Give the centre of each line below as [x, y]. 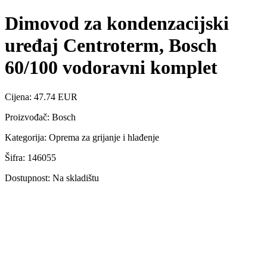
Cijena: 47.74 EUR [41, 97]
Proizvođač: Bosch [40, 117]
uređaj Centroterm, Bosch [111, 46]
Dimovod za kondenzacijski [117, 24]
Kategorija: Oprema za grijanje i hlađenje [82, 137]
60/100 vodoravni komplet [111, 68]
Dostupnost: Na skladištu [52, 178]
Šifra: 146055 [30, 157]
